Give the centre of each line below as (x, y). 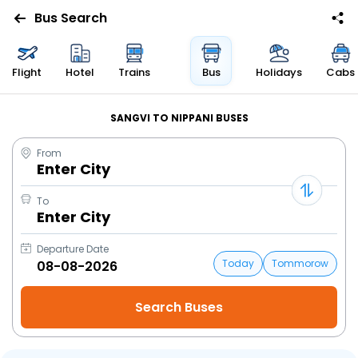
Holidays (279, 72)
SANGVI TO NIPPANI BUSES (179, 118)
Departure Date (73, 249)
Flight (27, 72)
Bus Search (70, 18)
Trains (134, 72)
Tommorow (300, 263)
